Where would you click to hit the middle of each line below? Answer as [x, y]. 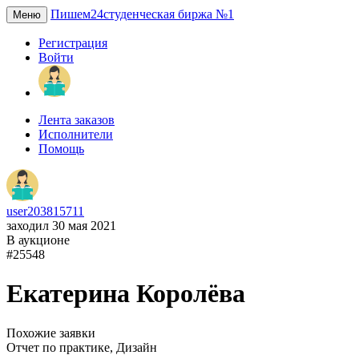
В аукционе [38, 240]
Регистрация [73, 43]
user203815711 [45, 211]
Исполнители [76, 134]
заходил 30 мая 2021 [61, 226]
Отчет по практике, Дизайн [82, 347]
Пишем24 [77, 14]
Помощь [61, 149]
